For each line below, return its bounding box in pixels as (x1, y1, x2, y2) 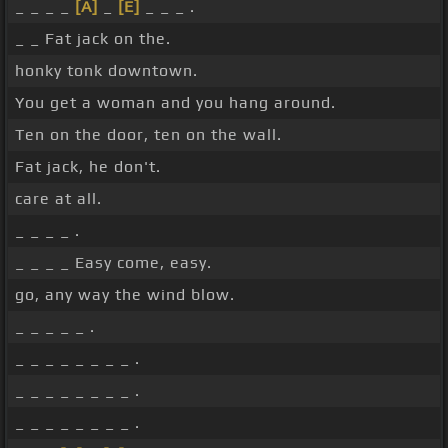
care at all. (15, 189, 102, 209)
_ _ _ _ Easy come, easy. (15, 253, 212, 273)
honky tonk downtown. (15, 61, 198, 81)
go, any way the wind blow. (15, 285, 235, 305)
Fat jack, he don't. (15, 157, 161, 177)
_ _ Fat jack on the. (15, 29, 171, 49)
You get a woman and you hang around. (15, 93, 336, 113)
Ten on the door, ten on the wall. (15, 125, 282, 145)
